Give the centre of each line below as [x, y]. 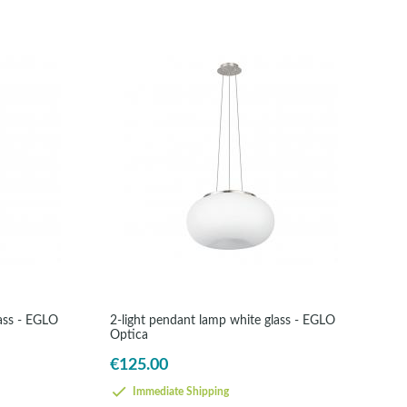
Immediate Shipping [179, 392]
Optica [129, 335]
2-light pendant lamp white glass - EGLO [223, 320]
